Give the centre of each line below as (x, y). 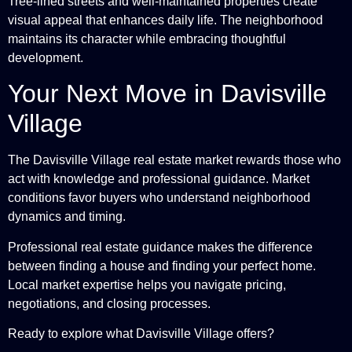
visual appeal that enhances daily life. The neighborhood (165, 20)
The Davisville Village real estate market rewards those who (174, 160)
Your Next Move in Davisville (167, 94)
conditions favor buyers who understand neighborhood (159, 198)
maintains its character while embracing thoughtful (147, 38)
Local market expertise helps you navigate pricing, (147, 284)
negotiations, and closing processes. (109, 303)
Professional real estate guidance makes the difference (160, 247)
